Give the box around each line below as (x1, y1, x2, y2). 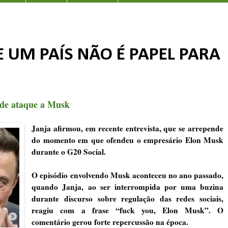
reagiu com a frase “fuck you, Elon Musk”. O (32, 204, 223, 216)
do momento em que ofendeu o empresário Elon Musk (32, 134, 223, 146)
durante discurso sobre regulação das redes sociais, (32, 192, 223, 204)
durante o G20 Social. (32, 146, 106, 157)
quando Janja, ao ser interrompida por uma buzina (32, 181, 223, 192)
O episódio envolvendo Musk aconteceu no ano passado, (32, 169, 223, 181)
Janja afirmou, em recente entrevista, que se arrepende (32, 122, 223, 134)
